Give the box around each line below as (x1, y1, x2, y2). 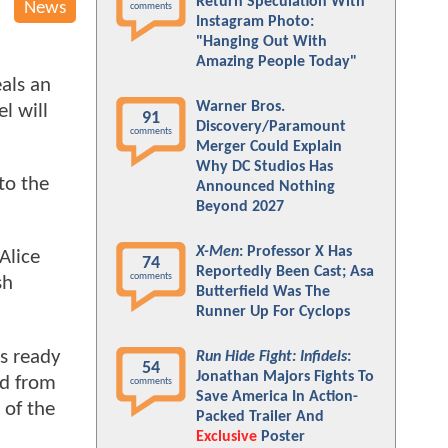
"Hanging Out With (196, 34, 327, 50)
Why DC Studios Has (196, 159, 333, 175)
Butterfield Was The (196, 284, 330, 300)
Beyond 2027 (196, 199, 284, 215)
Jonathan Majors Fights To (196, 369, 374, 385)
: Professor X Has (239, 244, 352, 260)
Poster (257, 429, 305, 445)
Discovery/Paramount (196, 119, 346, 135)
